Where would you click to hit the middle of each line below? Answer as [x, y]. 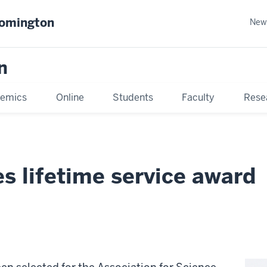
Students [133, 97]
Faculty [198, 97]
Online [70, 97]
